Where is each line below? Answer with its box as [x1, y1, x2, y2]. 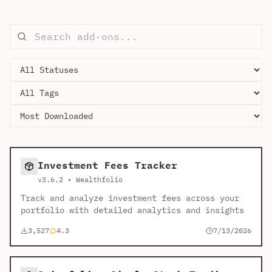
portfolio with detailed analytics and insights [21, 205, 244, 216]
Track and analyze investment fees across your [21, 192, 239, 203]
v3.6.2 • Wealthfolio [38, 175, 123, 184]
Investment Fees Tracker [38, 159, 177, 171]
